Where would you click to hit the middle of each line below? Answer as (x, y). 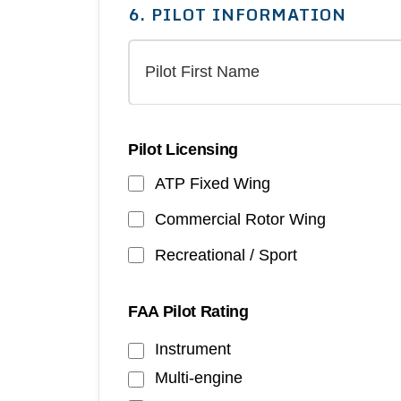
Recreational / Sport (226, 256)
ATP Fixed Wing (213, 184)
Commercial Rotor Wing (241, 220)
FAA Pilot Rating (188, 312)
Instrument (193, 350)
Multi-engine (199, 378)
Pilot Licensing (183, 150)
